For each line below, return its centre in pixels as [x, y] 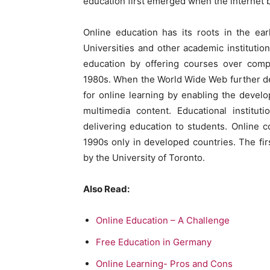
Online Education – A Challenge [164, 221]
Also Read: [106, 189]
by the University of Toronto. [144, 158]
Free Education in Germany [154, 242]
